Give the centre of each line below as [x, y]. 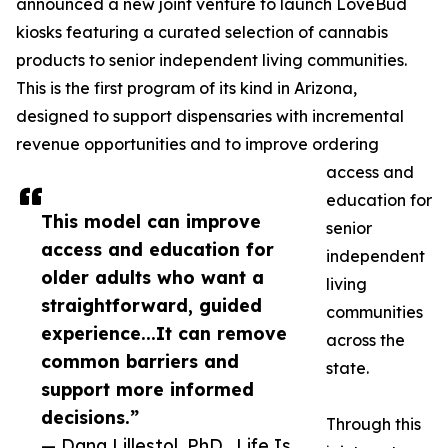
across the [365, 340]
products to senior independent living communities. [211, 60]
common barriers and [140, 361]
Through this [373, 424]
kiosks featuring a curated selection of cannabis [202, 32]
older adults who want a [152, 277]
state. [347, 368]
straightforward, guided [151, 305]
